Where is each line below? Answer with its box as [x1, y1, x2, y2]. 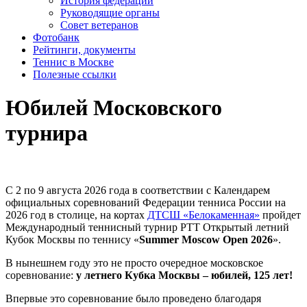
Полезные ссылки [33, 69, 116, 80]
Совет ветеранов [60, 19, 138, 31]
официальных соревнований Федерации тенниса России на [5, 196, 286, 208]
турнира [5, 121, 88, 146]
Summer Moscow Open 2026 [139, 233, 273, 245]
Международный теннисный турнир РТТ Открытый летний [5, 221, 289, 233]
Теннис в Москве [33, 56, 114, 68]
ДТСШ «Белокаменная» [147, 208, 260, 221]
